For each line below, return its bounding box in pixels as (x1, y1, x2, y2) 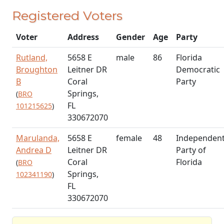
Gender (116, 31, 145, 42)
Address (67, 31, 99, 42)
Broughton (16, 63, 57, 75)
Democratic (176, 63, 220, 75)
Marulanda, (16, 132, 59, 143)
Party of (176, 144, 206, 155)
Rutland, (16, 51, 47, 63)
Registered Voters (12, 7, 122, 23)
